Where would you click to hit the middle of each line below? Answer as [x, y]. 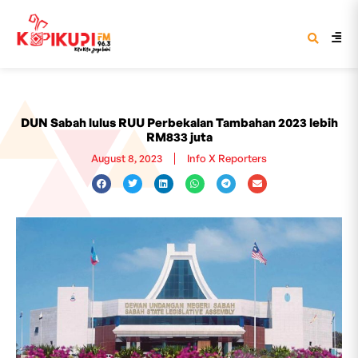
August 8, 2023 [127, 158]
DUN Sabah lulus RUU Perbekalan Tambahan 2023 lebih [179, 123]
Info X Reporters [227, 158]
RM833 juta [179, 137]
